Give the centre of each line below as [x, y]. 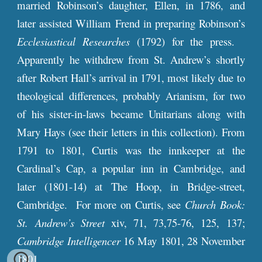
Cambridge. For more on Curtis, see [101, 204]
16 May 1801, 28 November [182, 241]
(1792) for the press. [187, 41]
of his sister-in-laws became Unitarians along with [131, 114]
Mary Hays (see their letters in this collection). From [131, 132]
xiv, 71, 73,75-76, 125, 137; [178, 223]
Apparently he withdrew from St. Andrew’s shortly [131, 59]
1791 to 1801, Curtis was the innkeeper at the [131, 150]
